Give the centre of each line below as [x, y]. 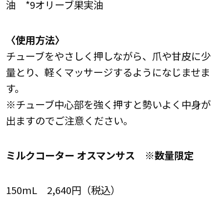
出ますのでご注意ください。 [69, 120]
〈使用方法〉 [35, 39]
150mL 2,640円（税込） [63, 190]
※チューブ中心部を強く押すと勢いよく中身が [108, 104]
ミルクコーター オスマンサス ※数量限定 [99, 155]
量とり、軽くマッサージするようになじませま [108, 72]
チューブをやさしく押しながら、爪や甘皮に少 [108, 55]
